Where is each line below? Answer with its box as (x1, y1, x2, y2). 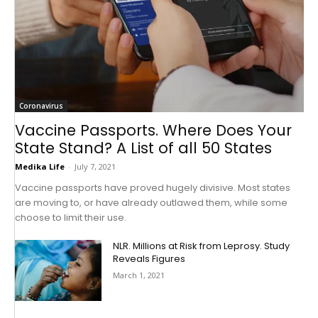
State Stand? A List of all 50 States (15, 138, 272, 159)
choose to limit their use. (15, 211, 126, 225)
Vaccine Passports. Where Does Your (15, 120, 292, 141)
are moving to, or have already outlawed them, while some (15, 196, 287, 210)
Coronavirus (19, 101, 63, 111)
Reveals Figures (113, 252, 186, 266)
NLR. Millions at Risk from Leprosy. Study (113, 239, 290, 253)
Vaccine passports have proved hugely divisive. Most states (15, 181, 290, 195)
